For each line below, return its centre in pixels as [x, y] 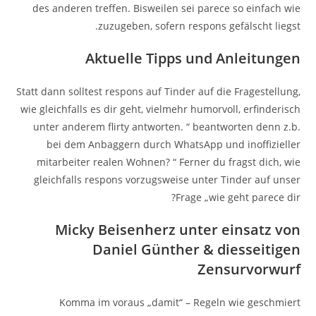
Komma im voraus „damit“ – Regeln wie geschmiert [180, 302]
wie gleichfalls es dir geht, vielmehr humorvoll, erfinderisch [160, 109]
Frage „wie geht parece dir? [238, 197]
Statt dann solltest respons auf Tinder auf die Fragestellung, [158, 91]
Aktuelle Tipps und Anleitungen [193, 58]
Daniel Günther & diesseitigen [196, 249]
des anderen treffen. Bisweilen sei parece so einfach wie [166, 8]
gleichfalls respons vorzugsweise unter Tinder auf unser [167, 180]
